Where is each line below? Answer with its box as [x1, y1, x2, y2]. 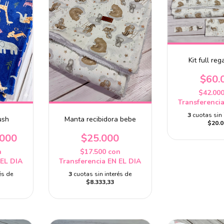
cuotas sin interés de [73, 169, 132, 178]
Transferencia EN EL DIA [59, 156, 141, 166]
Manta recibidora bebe [64, 114, 136, 124]
